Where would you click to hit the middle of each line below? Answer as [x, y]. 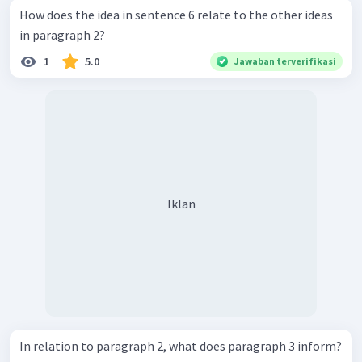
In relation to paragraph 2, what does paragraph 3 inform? [181, 346]
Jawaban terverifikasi [285, 61]
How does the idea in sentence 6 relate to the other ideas [176, 15]
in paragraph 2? [62, 35]
